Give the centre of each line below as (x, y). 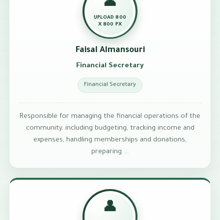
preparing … (110, 152)
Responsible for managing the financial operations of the (110, 117)
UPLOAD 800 (110, 18)
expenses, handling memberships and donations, (110, 140)
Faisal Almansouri (110, 51)
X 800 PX (110, 25)
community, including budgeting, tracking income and (110, 129)
